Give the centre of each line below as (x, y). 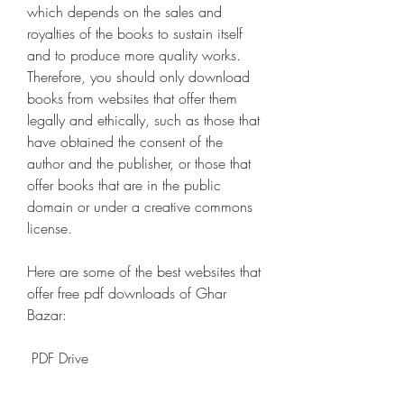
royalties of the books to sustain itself (135, 33)
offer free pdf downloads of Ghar (127, 293)
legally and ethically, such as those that (143, 120)
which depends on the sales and (124, 12)
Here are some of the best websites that (144, 271)
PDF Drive (60, 358)
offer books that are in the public (124, 185)
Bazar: (47, 315)
